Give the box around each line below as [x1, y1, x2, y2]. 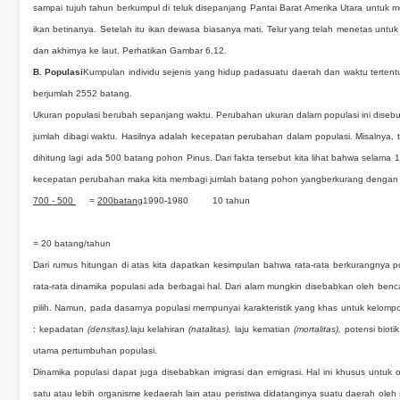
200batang [97, 196, 143, 205]
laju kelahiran [129, 324, 189, 334]
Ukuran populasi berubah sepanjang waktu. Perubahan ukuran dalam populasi [33, 110, 360, 120]
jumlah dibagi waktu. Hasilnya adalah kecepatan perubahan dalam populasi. [33, 131, 353, 141]
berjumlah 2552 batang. [33, 88, 132, 98]
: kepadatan [33, 324, 87, 334]
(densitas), [87, 324, 130, 334]
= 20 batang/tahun [33, 238, 111, 248]
